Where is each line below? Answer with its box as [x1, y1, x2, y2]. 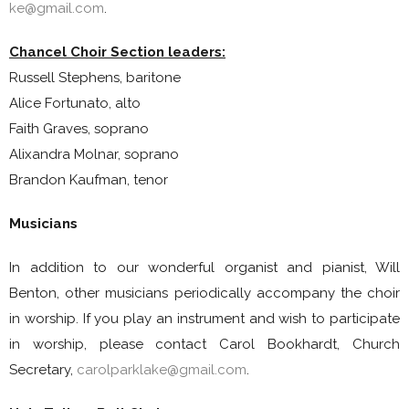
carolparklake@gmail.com [77, 362, 246, 378]
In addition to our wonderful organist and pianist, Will [9, 259, 400, 276]
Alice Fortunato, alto [9, 95, 141, 111]
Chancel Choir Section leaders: [9, 44, 225, 60]
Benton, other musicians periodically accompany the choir [9, 285, 400, 301]
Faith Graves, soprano [9, 121, 149, 137]
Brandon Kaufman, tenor [9, 172, 168, 188]
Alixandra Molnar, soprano [9, 146, 179, 163]
